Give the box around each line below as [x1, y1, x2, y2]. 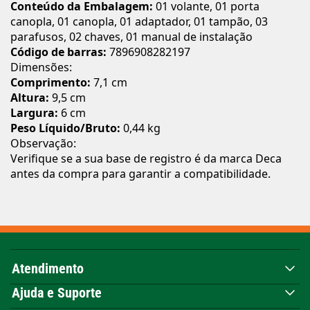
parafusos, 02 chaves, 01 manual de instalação [10, 28, 253, 44]
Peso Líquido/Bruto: [10, 120, 120, 136]
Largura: [10, 104, 58, 120]
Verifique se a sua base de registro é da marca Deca [10, 150, 282, 166]
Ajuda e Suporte [12, 284, 102, 301]
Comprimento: [10, 74, 91, 90]
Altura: [10, 89, 49, 105]
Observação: [10, 135, 76, 151]
